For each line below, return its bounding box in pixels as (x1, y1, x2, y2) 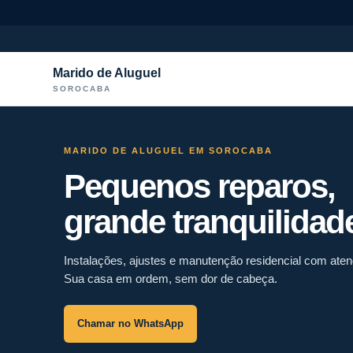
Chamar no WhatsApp (76, 318, 184, 329)
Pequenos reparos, (63, 168, 335, 205)
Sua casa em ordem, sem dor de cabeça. (63, 272, 277, 285)
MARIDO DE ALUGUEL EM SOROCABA (63, 146, 273, 155)
